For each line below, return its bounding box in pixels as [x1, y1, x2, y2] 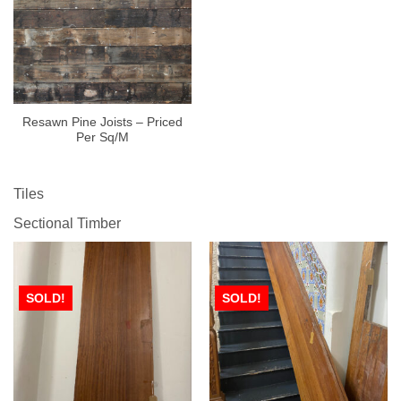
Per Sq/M [76, 130, 129, 144]
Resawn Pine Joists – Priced [22, 115, 183, 129]
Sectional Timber [13, 215, 121, 231]
